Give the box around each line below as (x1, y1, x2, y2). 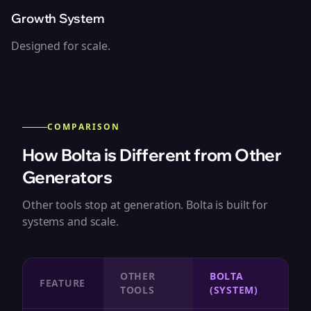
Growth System (11, 10, 105, 26)
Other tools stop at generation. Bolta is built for (22, 197, 269, 212)
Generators (22, 167, 112, 187)
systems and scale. (22, 214, 119, 229)
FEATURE (40, 276, 85, 289)
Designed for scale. (11, 38, 110, 53)
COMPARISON (47, 121, 121, 133)
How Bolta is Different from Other (22, 144, 282, 165)
